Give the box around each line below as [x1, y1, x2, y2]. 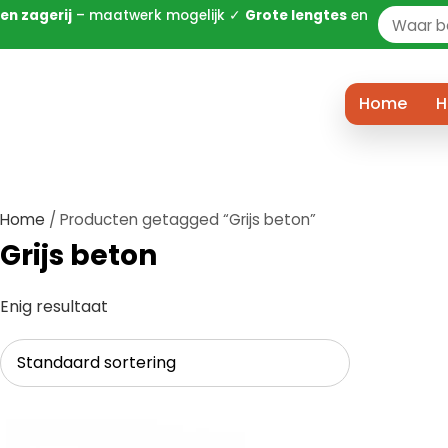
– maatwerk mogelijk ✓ [72, 6, 245, 26]
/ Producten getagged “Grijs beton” [45, 208, 316, 230]
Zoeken [391, 20, 441, 40]
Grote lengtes [245, 6, 347, 26]
